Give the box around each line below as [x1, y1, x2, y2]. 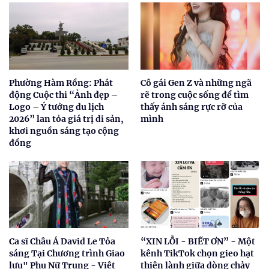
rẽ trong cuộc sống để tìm [141, 89, 249, 100]
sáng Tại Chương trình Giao [9, 247, 125, 259]
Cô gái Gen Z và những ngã [141, 77, 252, 88]
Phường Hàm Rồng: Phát [9, 77, 113, 88]
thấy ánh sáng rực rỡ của [141, 101, 243, 112]
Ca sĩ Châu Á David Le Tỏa [9, 235, 115, 247]
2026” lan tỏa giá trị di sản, [9, 113, 124, 124]
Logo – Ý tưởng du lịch [9, 101, 104, 112]
